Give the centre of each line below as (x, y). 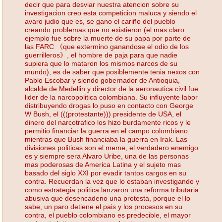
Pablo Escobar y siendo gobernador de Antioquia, (102, 80)
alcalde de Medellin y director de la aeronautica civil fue (111, 88)
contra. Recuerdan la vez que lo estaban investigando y (112, 181)
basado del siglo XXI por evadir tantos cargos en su (106, 173)
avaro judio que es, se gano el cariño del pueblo (100, 21)
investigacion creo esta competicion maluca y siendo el (111, 13)
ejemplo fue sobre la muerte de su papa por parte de (108, 38)
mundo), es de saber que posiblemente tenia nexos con (112, 72)
